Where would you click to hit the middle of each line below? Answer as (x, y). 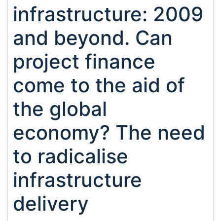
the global (60, 109)
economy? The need (109, 132)
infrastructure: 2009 (108, 14)
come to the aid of (99, 85)
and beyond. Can (93, 38)
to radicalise (71, 156)
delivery (51, 203)
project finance (84, 61)
